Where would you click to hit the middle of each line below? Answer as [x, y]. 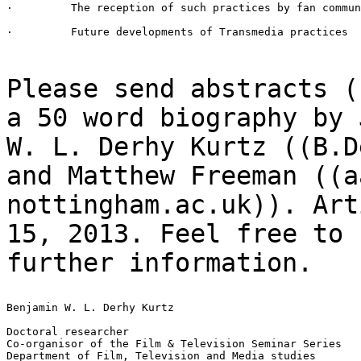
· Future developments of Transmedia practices [177, 31]
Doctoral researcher [68, 331]
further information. [160, 262]
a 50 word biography [160, 117]
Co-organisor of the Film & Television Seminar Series [174, 343]
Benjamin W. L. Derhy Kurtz [90, 307]
